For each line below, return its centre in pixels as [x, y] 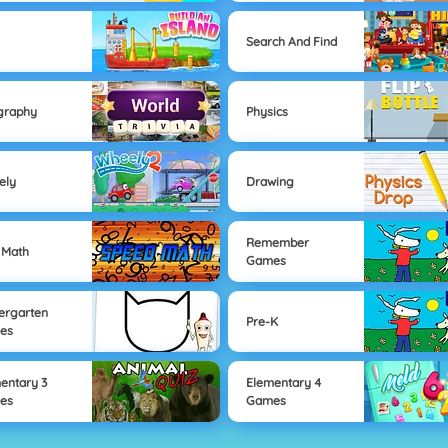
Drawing [269, 181]
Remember [277, 242]
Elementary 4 [283, 382]
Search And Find [291, 41]
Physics [266, 111]
